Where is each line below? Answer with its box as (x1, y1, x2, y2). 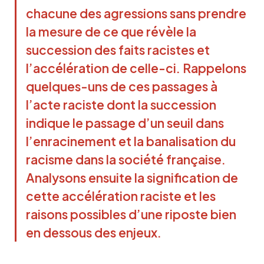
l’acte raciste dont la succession (26, 96, 216, 113)
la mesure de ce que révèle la (26, 23, 196, 39)
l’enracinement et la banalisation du (26, 133, 236, 149)
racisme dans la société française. (26, 151, 226, 167)
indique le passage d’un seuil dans (26, 114, 224, 131)
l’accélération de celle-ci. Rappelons (26, 60, 246, 76)
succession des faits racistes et (26, 41, 210, 58)
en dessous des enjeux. (26, 224, 161, 240)
